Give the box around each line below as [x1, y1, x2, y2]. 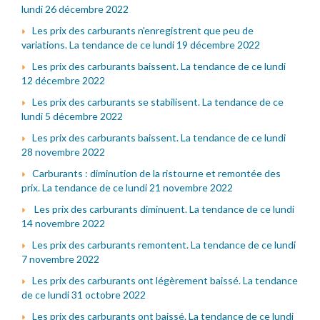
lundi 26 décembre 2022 [21, 2, 129, 15]
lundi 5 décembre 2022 [21, 109, 123, 122]
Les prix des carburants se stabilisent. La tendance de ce [32, 95, 284, 108]
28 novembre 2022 [21, 145, 105, 158]
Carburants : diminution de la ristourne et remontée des [32, 166, 281, 179]
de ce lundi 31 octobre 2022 [21, 288, 146, 301]
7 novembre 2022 [21, 252, 99, 265]
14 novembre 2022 [21, 216, 105, 229]
